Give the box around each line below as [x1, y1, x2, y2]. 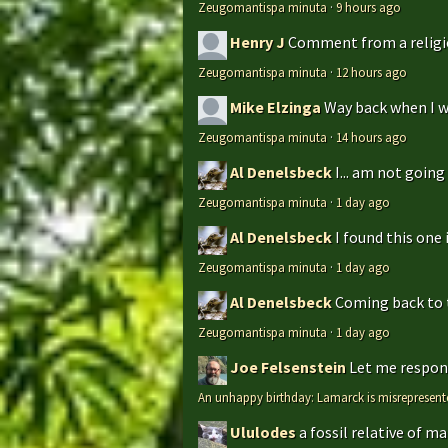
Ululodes [230, 422, 296, 443]
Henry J [230, 32, 285, 53]
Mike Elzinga [230, 97, 321, 118]
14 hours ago [336, 129, 407, 146]
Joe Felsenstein [230, 357, 346, 378]
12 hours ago [336, 64, 407, 81]
